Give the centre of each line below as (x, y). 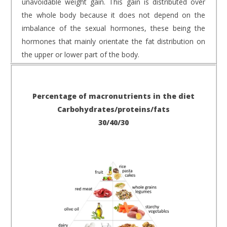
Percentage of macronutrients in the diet (113, 96)
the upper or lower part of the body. (81, 54)
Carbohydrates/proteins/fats (113, 109)
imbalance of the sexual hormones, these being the (113, 28)
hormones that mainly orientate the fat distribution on (113, 41)
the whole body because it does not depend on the (113, 15)
